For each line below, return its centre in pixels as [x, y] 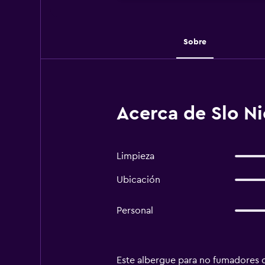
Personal [135, 211]
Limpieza [135, 156]
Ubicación [138, 180]
